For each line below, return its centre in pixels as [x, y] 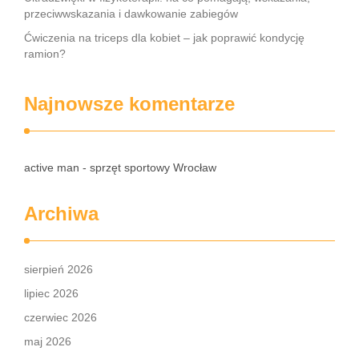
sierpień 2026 [58, 269]
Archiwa [61, 214]
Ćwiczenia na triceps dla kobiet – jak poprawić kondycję [164, 38]
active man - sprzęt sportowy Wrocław [120, 167]
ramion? [45, 54]
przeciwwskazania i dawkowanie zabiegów [131, 14]
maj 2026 [48, 341]
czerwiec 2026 [61, 317]
